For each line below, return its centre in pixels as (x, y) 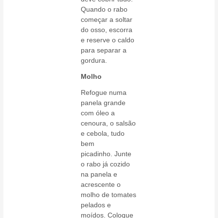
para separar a (104, 50)
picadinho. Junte (106, 154)
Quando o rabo (104, 9)
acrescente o (101, 185)
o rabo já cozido (106, 164)
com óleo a (98, 113)
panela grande (103, 103)
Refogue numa (104, 93)
